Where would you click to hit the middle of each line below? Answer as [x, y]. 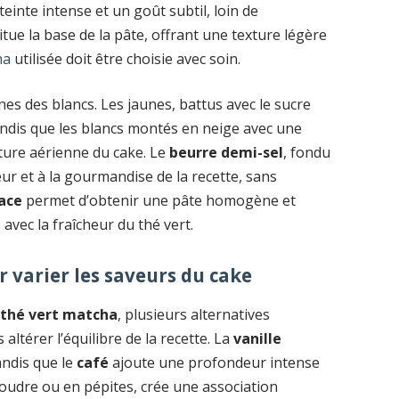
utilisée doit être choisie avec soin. [126, 58]
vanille [258, 338]
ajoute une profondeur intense [215, 362]
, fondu [307, 153]
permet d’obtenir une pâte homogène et [159, 201]
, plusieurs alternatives [194, 314]
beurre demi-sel [227, 153]
